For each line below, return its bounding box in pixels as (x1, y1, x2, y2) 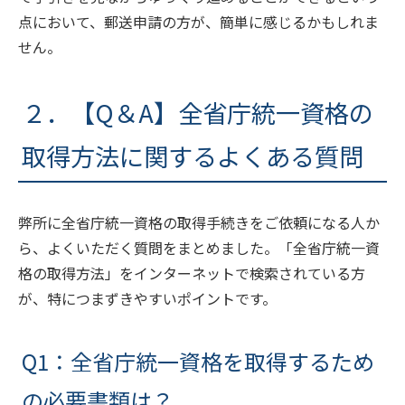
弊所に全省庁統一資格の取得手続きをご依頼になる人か (18, 212, 380, 234)
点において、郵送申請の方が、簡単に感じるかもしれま (18, 11, 379, 33)
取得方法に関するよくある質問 (22, 137, 363, 174)
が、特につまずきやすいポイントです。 (18, 287, 277, 310)
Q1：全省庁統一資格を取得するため (22, 345, 374, 378)
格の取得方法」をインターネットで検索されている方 (18, 262, 365, 285)
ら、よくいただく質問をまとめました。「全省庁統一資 (18, 237, 380, 259)
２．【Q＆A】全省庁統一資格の (22, 94, 373, 131)
